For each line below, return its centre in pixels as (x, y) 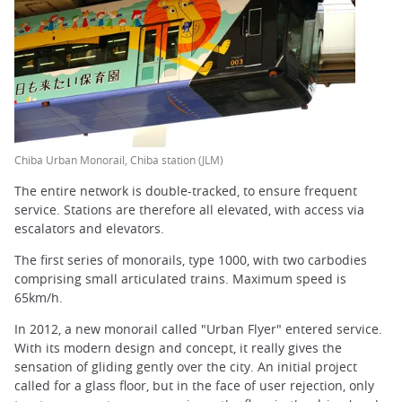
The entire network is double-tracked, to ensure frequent (186, 191)
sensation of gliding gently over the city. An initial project (186, 367)
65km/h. (39, 298)
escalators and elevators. (89, 229)
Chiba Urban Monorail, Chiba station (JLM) (119, 160)
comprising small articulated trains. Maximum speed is (180, 279)
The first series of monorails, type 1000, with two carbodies (191, 260)
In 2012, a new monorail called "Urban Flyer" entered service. (198, 329)
